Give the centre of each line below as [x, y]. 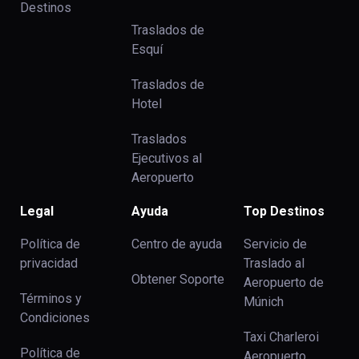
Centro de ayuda [177, 244]
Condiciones [55, 318]
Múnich [263, 302]
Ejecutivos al [167, 159]
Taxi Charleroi [281, 337]
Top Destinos [284, 212]
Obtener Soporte [178, 280]
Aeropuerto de [283, 283]
